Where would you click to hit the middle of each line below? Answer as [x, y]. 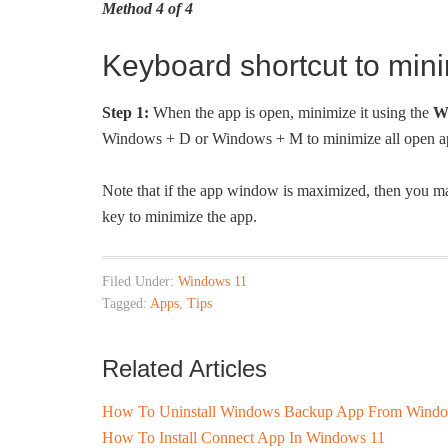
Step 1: [125, 112]
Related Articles [184, 368]
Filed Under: [140, 281]
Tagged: [126, 303]
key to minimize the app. [179, 216]
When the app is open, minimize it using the [291, 112]
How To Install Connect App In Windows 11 [243, 437]
